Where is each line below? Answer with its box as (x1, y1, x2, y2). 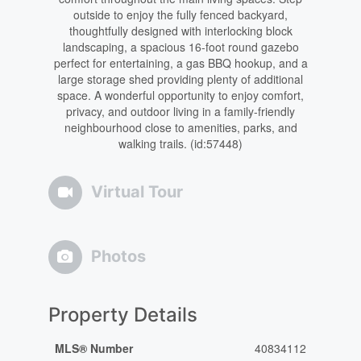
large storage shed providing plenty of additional (58, 71, 303, 88)
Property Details (48, 303, 197, 327)
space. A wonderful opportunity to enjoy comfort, (57, 87, 304, 104)
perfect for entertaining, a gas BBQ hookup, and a (53, 55, 308, 72)
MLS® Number (54, 340, 133, 357)
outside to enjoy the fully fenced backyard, (73, 6, 288, 23)
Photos (90, 247, 146, 267)
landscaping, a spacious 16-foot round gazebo (62, 39, 299, 56)
